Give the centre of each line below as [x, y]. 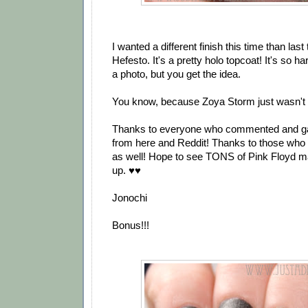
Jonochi [130, 198]
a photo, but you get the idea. [176, 74]
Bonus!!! [131, 225]
